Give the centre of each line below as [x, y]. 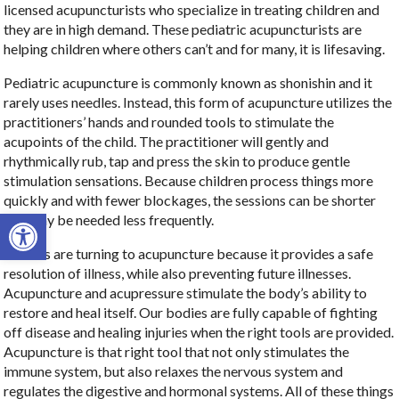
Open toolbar [53, 222]
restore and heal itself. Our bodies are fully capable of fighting [191, 313]
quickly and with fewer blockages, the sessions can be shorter [190, 200]
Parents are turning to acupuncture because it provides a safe [189, 254]
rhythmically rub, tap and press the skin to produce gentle [177, 161]
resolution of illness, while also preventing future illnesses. [178, 273]
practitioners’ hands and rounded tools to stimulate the [169, 122]
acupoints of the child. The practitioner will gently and [167, 142]
